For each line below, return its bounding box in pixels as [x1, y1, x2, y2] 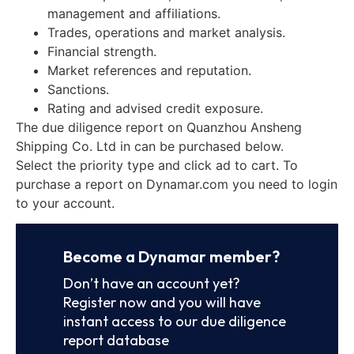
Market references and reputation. [47, 62, 251, 78]
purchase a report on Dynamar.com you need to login [16, 175, 337, 192]
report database [63, 330, 169, 349]
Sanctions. [47, 81, 109, 97]
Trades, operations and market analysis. [47, 24, 285, 40]
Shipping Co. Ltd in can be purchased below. [16, 137, 284, 154]
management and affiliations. [47, 5, 220, 21]
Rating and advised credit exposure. [47, 100, 263, 116]
